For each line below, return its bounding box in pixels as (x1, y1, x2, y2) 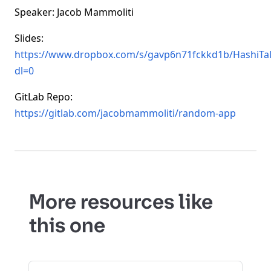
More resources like (29, 188, 213, 215)
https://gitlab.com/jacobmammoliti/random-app (15, 106, 236, 120)
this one (29, 211, 105, 239)
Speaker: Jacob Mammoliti (15, 5, 134, 19)
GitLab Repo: (15, 90, 73, 103)
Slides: (15, 31, 44, 45)
